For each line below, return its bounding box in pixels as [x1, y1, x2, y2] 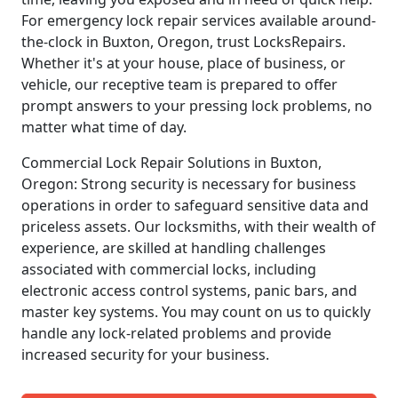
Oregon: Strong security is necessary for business [21, 173, 356, 194]
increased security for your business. [21, 344, 269, 364]
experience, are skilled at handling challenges [21, 237, 326, 258]
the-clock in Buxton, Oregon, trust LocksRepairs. [21, 31, 346, 52]
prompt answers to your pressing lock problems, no [21, 95, 372, 115]
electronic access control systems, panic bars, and [21, 280, 357, 300]
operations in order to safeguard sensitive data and [21, 195, 369, 215]
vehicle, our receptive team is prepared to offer [21, 74, 338, 94]
